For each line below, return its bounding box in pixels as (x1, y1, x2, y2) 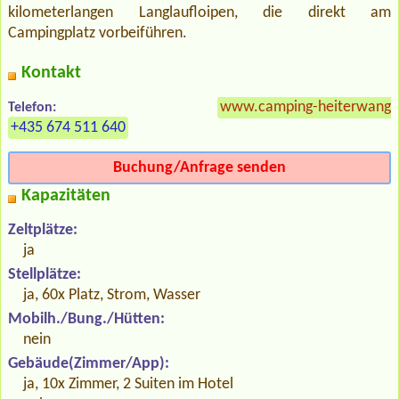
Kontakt (21, 64, 81, 83)
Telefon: (8, 101, 56, 116)
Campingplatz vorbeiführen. (8, 25, 187, 43)
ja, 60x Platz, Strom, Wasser (23, 287, 201, 305)
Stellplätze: (8, 266, 81, 284)
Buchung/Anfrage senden (113, 159, 286, 177)
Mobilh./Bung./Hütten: (8, 311, 165, 329)
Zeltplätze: (8, 222, 77, 240)
